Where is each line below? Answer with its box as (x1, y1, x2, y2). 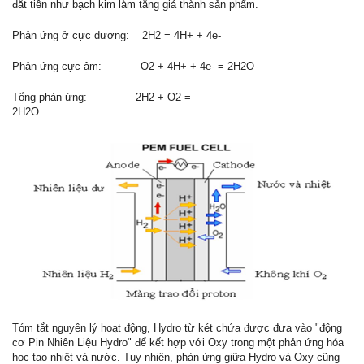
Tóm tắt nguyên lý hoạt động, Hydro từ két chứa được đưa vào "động (12, 322, 342, 334)
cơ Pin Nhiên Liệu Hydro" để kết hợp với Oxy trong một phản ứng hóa (12, 336, 344, 349)
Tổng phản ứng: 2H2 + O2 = (12, 91, 191, 104)
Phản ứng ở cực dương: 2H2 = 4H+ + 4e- (12, 29, 221, 42)
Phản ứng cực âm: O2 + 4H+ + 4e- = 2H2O (12, 60, 254, 73)
